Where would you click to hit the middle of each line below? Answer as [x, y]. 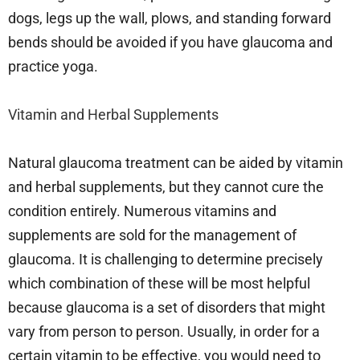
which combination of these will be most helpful [159, 284]
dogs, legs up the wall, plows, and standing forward [170, 18]
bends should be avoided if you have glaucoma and [170, 43]
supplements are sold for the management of [152, 235]
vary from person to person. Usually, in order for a [164, 332]
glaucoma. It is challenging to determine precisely [166, 260]
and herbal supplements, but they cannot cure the [166, 187]
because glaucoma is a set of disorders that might [167, 308]
